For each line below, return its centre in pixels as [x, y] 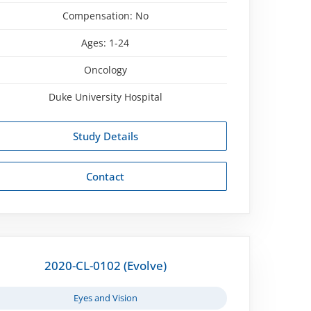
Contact [106, 176]
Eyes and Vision [105, 297]
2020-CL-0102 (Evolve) [105, 265]
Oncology [105, 69]
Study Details [105, 136]
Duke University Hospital [105, 96]
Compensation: [99, 15]
